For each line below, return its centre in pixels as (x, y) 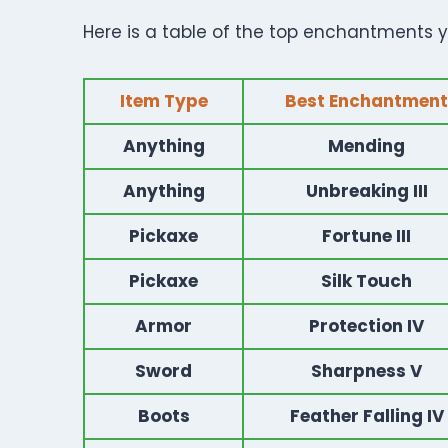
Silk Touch (366, 281)
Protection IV (366, 326)
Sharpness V (366, 371)
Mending (366, 146)
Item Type (163, 101)
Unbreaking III (366, 191)
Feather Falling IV (366, 416)
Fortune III (366, 236)
